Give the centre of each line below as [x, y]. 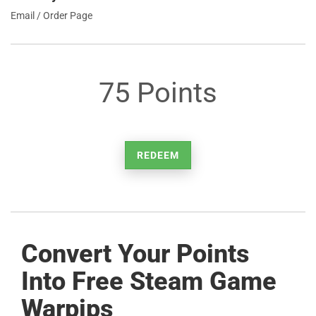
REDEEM [158, 155]
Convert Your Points [135, 254]
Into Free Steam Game [149, 281]
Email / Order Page [51, 16]
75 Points [158, 93]
